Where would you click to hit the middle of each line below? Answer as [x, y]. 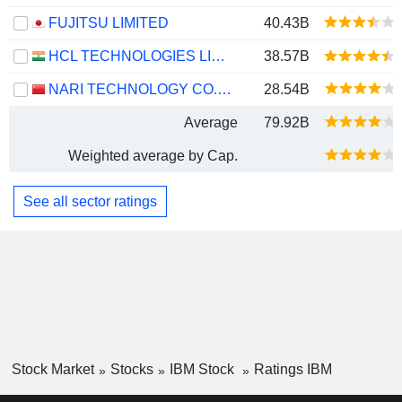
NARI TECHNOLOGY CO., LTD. [224, 89]
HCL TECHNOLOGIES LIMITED [218, 56]
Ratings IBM [293, 370]
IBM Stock [203, 370]
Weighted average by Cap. [153, 156]
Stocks [131, 370]
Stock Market [52, 370]
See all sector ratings [90, 201]
